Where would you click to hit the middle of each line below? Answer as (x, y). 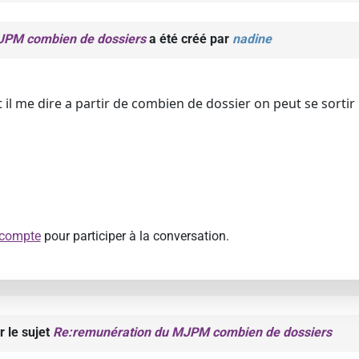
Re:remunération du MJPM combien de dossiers (192, 332)
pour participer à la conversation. (135, 236)
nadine (252, 39)
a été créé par (189, 39)
